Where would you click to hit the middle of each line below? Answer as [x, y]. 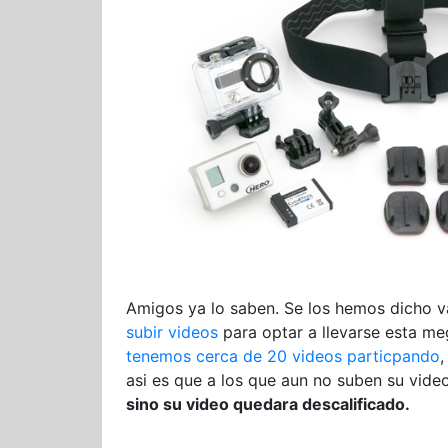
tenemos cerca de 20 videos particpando [283, 356]
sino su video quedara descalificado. [268, 404]
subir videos [172, 332]
